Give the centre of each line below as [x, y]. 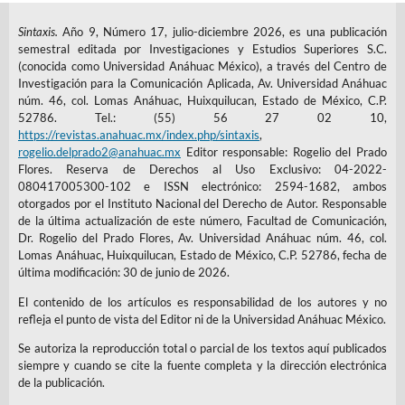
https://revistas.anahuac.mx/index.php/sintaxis [138, 135]
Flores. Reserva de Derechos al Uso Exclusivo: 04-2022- [202, 170]
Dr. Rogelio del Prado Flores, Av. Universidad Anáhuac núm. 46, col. [202, 238]
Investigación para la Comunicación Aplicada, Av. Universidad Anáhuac [202, 84]
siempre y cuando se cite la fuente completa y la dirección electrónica [202, 365]
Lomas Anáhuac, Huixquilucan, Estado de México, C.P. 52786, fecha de [202, 255]
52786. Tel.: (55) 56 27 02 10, [202, 118]
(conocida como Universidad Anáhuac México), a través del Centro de [202, 66]
